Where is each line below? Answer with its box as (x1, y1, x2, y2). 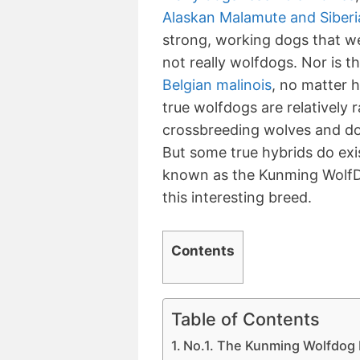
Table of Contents (171, 308, 320, 329)
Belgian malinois (162, 76, 272, 94)
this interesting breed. (162, 189, 312, 207)
